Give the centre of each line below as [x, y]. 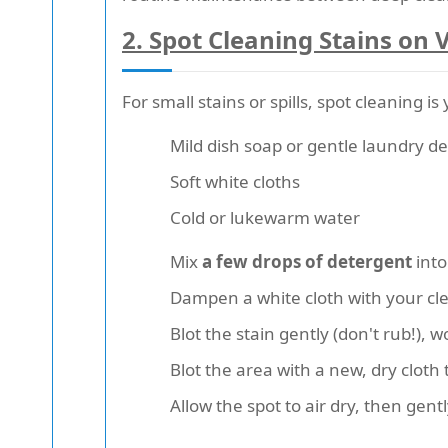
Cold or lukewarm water [265, 218]
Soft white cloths [235, 182]
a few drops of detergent [307, 262]
